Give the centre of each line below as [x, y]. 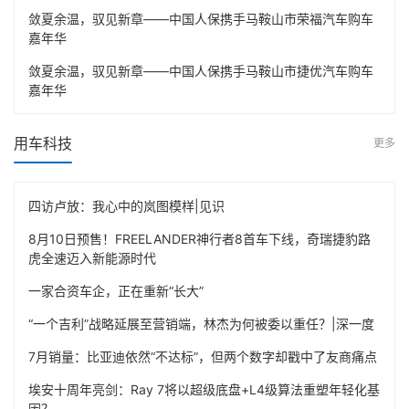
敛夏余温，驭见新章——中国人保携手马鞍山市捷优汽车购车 [201, 70]
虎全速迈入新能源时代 [92, 257]
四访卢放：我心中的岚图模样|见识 [126, 205]
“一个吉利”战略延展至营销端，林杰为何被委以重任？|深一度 [201, 323]
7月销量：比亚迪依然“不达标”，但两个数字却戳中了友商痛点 [203, 356]
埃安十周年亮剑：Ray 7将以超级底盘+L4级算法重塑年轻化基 [204, 389]
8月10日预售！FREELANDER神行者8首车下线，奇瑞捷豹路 [199, 238]
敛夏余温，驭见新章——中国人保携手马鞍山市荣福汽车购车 [201, 18]
